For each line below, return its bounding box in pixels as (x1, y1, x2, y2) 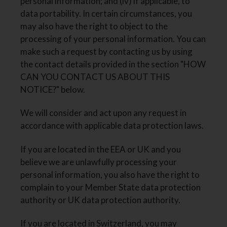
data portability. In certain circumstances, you (20, 8, 193, 19)
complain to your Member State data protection (20, 181, 201, 193)
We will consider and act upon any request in (20, 107, 187, 119)
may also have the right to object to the (20, 21, 168, 32)
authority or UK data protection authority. (20, 194, 181, 205)
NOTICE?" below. (20, 84, 86, 95)
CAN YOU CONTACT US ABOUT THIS (20, 71, 170, 83)
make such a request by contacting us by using (20, 46, 193, 57)
